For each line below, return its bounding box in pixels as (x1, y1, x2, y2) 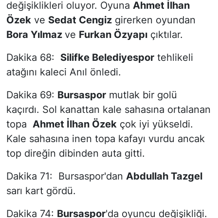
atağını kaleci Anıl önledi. (6, 66, 121, 78)
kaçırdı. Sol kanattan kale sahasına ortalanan (6, 103, 211, 115)
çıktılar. (147, 28, 183, 40)
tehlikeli (154, 51, 193, 63)
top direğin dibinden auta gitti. (6, 147, 145, 159)
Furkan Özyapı (78, 28, 147, 40)
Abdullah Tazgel (126, 170, 202, 182)
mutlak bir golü (106, 89, 177, 101)
